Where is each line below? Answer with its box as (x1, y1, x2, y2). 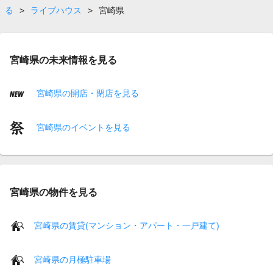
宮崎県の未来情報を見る (10, 54, 117, 65)
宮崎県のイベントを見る (34, 122, 130, 132)
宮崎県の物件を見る (10, 186, 97, 197)
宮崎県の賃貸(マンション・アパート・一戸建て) (34, 220, 219, 230)
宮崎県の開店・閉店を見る (34, 88, 139, 98)
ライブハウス (30, 5, 82, 15)
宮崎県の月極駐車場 (34, 254, 111, 264)
